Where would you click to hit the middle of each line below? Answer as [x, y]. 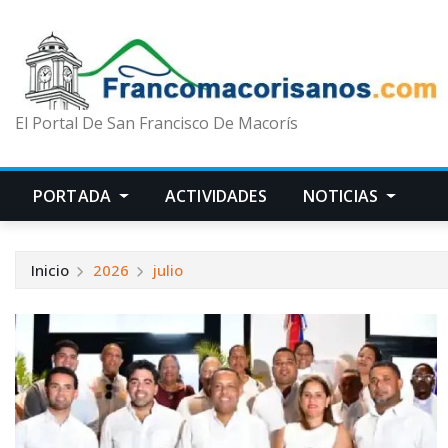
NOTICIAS [342, 196]
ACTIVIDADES [215, 196]
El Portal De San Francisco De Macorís [156, 123]
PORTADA [74, 196]
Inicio [50, 270]
